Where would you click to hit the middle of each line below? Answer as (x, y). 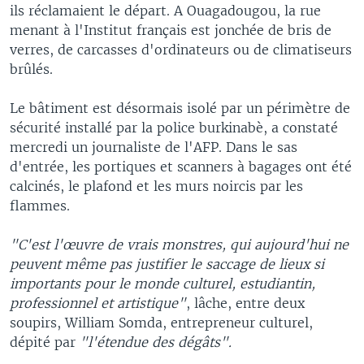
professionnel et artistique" (98, 303)
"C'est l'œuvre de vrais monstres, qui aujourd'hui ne (179, 244)
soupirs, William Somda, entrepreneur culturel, (161, 322)
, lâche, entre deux (245, 303)
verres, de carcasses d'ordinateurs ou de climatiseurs (181, 49)
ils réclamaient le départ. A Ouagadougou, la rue (165, 10)
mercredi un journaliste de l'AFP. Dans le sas (154, 147)
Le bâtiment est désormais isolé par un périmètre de (180, 108)
